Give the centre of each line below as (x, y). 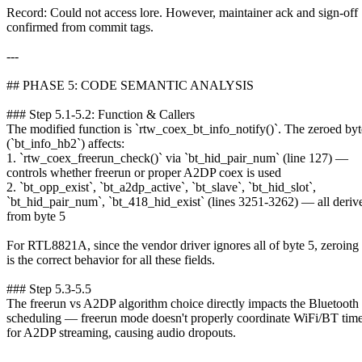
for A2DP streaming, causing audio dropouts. (121, 332)
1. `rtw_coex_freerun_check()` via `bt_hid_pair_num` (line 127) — (177, 158)
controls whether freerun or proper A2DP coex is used (144, 172)
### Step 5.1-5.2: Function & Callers (101, 114)
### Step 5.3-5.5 (49, 288)
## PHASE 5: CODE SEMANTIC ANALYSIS (130, 85)
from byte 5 (36, 216)
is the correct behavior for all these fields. (111, 259)
